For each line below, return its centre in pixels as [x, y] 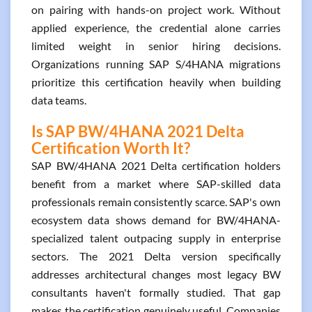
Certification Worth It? [111, 148]
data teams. [59, 100]
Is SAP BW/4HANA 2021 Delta [138, 131]
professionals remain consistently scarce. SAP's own [156, 202]
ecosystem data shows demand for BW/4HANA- [156, 220]
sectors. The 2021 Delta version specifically [156, 256]
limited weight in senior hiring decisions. [156, 46]
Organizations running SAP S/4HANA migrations [156, 64]
